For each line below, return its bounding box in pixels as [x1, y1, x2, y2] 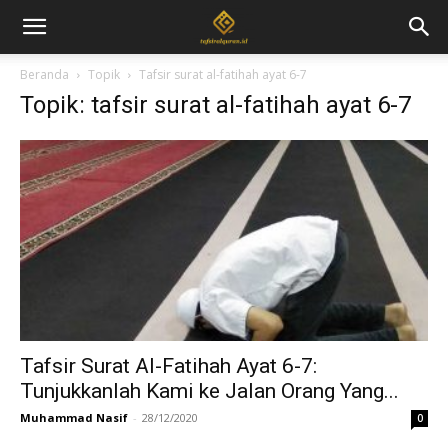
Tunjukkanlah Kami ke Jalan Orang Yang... [20, 379, 399, 404]
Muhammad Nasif [20, 410, 128, 426]
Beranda [20, 66, 69, 83]
